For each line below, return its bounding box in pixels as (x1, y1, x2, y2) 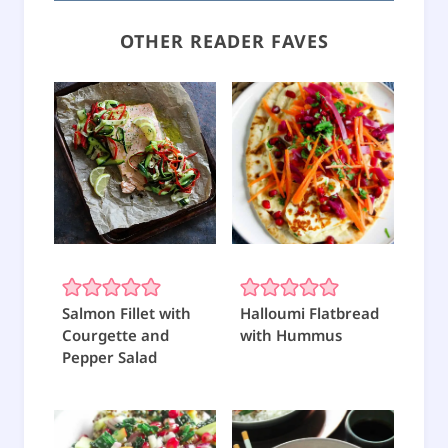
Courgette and (62, 325, 169, 346)
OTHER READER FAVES (119, 29, 329, 54)
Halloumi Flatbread (240, 303, 379, 324)
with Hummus (240, 325, 342, 346)
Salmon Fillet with (62, 303, 191, 324)
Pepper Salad (62, 347, 157, 368)
